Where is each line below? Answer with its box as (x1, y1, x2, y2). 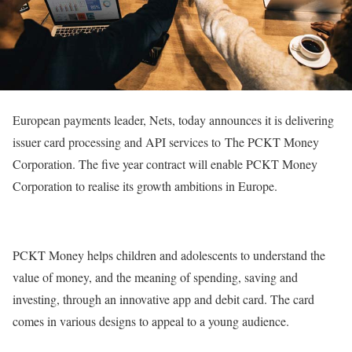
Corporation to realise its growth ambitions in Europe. (13, 177, 277, 194)
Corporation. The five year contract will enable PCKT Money (13, 155, 317, 172)
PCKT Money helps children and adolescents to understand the (13, 246, 325, 263)
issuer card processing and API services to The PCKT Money (13, 133, 319, 150)
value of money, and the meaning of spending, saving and (13, 268, 298, 285)
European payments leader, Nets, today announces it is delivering (13, 111, 334, 128)
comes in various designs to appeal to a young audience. (13, 312, 289, 329)
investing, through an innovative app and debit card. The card (13, 290, 314, 307)
